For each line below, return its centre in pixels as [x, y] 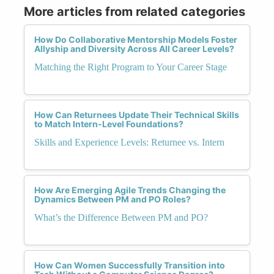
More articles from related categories [135, 11]
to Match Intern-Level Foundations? [109, 124]
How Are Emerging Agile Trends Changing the [130, 190]
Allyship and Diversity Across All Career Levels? [134, 48]
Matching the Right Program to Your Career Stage [131, 67]
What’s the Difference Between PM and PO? [121, 217]
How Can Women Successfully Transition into [130, 265]
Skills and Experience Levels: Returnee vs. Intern [129, 142]
